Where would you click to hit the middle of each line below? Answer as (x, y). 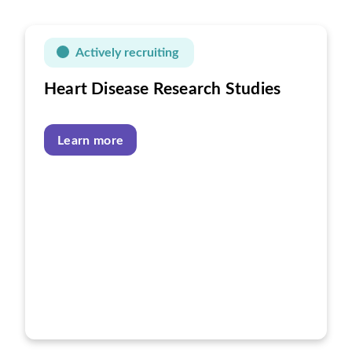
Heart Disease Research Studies (163, 89)
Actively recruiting (127, 53)
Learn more (91, 141)
